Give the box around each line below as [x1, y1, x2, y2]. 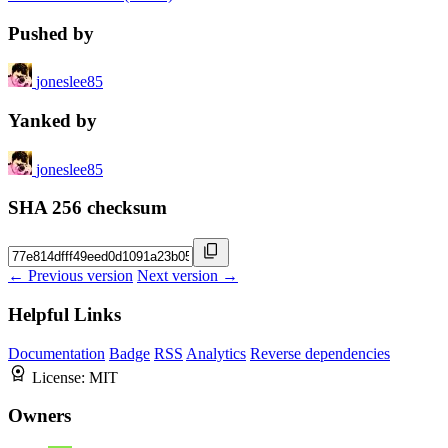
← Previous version [8, 267, 133, 285]
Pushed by [8, 22, 94, 44]
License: [32, 368, 89, 386]
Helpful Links [8, 303, 121, 325]
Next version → [137, 267, 238, 285]
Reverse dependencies [250, 344, 390, 362]
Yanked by [8, 110, 97, 132]
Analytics [186, 344, 246, 362]
